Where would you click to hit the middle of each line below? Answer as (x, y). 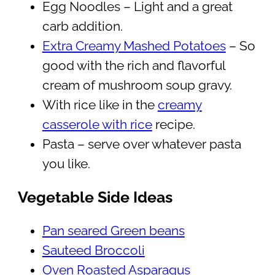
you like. (66, 164)
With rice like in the (100, 105)
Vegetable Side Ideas (95, 197)
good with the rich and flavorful (134, 66)
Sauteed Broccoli (93, 251)
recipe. (173, 125)
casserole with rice (97, 125)
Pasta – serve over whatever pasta (141, 145)
